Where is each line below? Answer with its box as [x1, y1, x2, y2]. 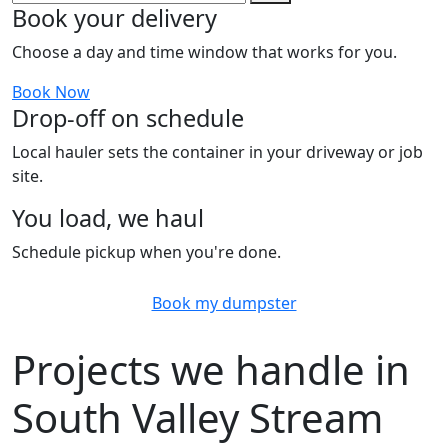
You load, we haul [12, 202, 204, 235]
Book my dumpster [151, 292, 297, 315]
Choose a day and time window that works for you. [12, 41, 397, 64]
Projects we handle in [12, 342, 410, 398]
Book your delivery [12, 2, 217, 35]
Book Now [12, 81, 90, 104]
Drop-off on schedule [12, 102, 244, 135]
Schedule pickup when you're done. [12, 241, 281, 264]
